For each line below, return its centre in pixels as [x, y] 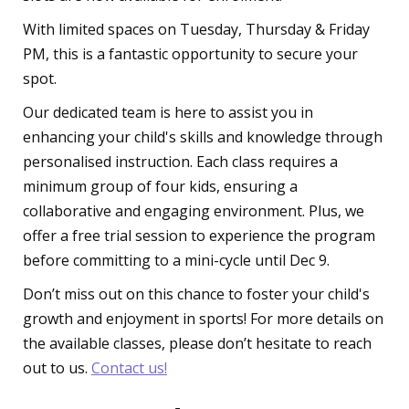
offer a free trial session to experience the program [199, 236]
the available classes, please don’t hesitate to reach [197, 343]
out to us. [57, 368]
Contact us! [129, 368]
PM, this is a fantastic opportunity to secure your [190, 54]
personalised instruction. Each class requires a [180, 162]
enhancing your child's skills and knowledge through [203, 137]
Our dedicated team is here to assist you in [168, 112]
